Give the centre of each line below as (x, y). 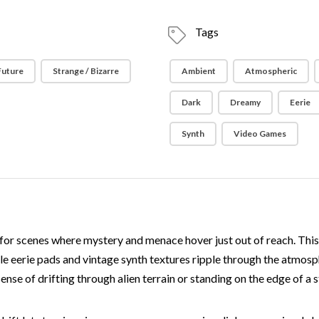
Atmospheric (271, 71)
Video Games (260, 134)
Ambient (198, 71)
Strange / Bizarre (86, 71)
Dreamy (245, 103)
